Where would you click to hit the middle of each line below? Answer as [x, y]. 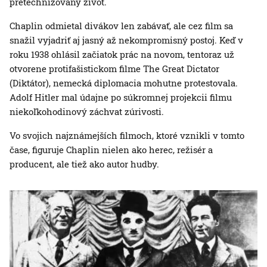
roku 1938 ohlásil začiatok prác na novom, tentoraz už [122, 55]
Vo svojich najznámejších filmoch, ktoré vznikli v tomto [127, 136]
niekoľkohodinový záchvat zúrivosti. [87, 112]
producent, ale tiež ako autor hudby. [84, 164]
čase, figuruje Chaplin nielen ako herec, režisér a [111, 150]
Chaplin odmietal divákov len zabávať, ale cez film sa [121, 26]
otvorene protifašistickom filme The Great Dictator [114, 69]
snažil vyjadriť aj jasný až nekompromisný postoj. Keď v [126, 40]
